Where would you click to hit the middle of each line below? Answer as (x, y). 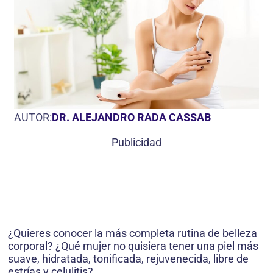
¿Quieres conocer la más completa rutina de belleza (133, 233)
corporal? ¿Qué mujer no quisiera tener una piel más (133, 246)
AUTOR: (33, 118)
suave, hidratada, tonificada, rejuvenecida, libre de (128, 259)
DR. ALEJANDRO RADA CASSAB (131, 118)
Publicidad (136, 143)
